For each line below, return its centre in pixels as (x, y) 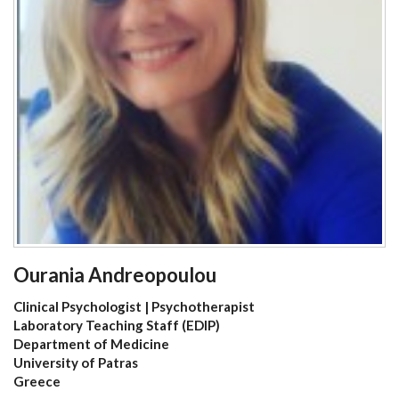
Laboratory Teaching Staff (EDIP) (117, 325)
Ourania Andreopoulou (115, 274)
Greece (37, 381)
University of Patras (76, 362)
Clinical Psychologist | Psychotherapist (134, 306)
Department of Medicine (91, 343)
